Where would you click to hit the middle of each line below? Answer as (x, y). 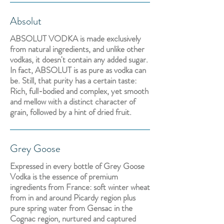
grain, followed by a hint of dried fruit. (71, 112)
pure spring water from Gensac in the (71, 208)
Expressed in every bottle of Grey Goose (77, 166)
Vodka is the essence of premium (64, 176)
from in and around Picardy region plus (73, 197)
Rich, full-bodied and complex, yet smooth (79, 91)
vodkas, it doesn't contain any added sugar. (79, 59)
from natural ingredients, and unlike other (77, 49)
